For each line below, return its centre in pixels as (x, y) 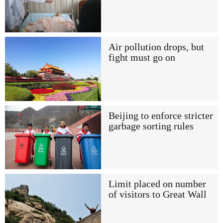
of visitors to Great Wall (157, 195)
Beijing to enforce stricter (161, 115)
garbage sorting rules (151, 126)
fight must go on (142, 58)
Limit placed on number (157, 184)
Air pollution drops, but (156, 47)
